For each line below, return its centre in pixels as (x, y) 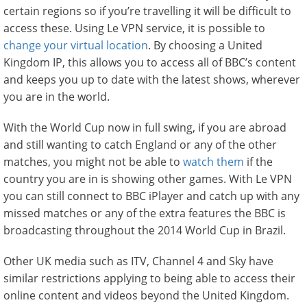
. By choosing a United (205, 45)
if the (258, 162)
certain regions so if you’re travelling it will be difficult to (147, 11)
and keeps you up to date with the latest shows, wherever (152, 79)
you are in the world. (57, 97)
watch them (213, 162)
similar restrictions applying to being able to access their (149, 278)
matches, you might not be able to (93, 162)
